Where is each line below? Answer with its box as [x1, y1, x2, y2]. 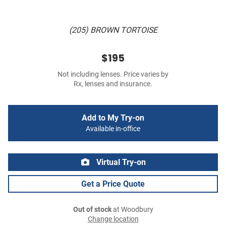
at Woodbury [111, 205, 153, 214]
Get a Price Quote [81, 179, 145, 189]
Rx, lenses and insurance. [74, 80, 152, 89]
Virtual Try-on [94, 157, 146, 167]
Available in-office [86, 125, 140, 134]
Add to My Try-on [82, 113, 144, 123]
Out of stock [73, 205, 111, 214]
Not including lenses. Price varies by [58, 70, 168, 79]
